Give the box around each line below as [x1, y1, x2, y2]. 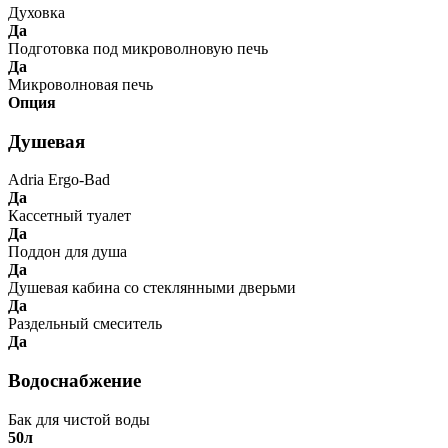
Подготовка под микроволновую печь [8, 39, 268, 57]
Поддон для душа [8, 243, 127, 261]
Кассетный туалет [8, 207, 131, 225]
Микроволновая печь [8, 75, 153, 93]
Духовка [8, 3, 65, 21]
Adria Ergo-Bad [8, 171, 110, 189]
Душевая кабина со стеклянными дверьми [8, 279, 296, 297]
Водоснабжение [8, 370, 141, 392]
